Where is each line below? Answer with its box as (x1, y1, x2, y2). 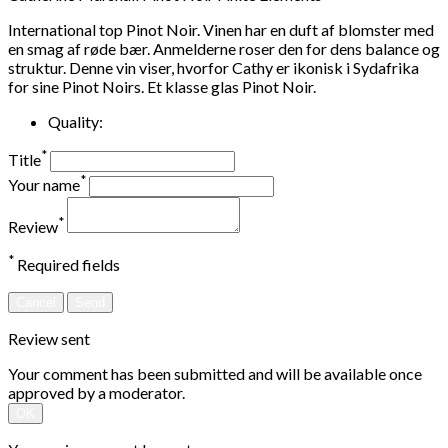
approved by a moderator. (8, 382, 185, 402)
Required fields (14, 255, 120, 275)
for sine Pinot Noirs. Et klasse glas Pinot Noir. (8, 76, 316, 96)
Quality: (48, 111, 103, 131)
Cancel (16, 294, 56, 310)
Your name (8, 175, 80, 195)
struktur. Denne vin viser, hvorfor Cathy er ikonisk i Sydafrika (8, 57, 419, 77)
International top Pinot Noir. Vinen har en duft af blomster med (8, 19, 434, 39)
